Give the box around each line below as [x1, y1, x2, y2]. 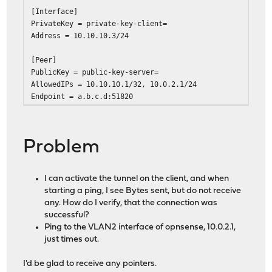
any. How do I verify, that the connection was [44, 198, 218, 208]
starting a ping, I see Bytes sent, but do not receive [44, 186, 242, 195]
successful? [44, 210, 90, 220]
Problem [23, 137, 100, 157]
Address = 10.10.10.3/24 [31, 30, 129, 40]
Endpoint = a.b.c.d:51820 [31, 91, 134, 101]
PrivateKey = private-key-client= [31, 18, 168, 28]
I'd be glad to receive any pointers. [23, 259, 157, 268]
